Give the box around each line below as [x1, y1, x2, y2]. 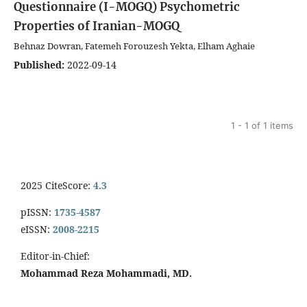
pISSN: [21, 205, 54, 219]
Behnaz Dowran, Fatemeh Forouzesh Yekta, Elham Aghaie [14, 39, 255, 52]
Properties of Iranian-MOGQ [14, 18, 180, 34]
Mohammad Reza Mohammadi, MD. [21, 266, 192, 280]
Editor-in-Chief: [21, 249, 93, 262]
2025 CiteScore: [21, 178, 93, 192]
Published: [14, 58, 64, 71]
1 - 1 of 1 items [231, 119, 293, 131]
